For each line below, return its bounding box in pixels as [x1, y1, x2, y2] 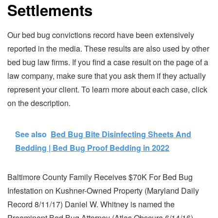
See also [15, 128, 47, 140]
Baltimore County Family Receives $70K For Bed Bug [7, 171, 193, 183]
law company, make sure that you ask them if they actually [7, 70, 206, 82]
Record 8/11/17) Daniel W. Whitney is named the [7, 199, 175, 210]
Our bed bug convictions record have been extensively [7, 29, 194, 41]
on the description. [7, 97, 71, 109]
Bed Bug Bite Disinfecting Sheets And [51, 128, 191, 140]
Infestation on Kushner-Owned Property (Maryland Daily [7, 185, 199, 197]
